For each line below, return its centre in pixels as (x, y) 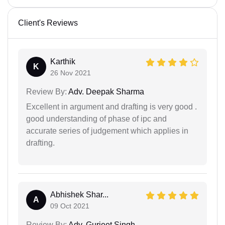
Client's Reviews (48, 23)
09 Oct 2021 (70, 206)
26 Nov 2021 (71, 73)
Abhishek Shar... (79, 195)
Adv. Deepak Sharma (105, 92)
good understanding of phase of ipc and (96, 119)
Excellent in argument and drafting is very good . (111, 107)
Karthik (63, 62)
